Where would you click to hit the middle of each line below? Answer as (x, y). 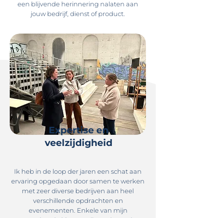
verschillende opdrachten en (78, 200)
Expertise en (78, 130)
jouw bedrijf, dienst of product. (78, 14)
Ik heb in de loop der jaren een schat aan (78, 171)
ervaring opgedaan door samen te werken (78, 181)
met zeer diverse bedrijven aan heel (78, 191)
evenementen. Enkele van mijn (78, 210)
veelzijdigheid (78, 143)
